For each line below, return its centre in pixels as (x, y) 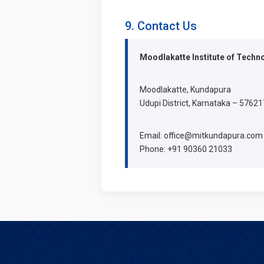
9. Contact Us (161, 26)
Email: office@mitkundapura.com (201, 135)
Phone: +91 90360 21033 (186, 149)
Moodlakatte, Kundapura (185, 89)
